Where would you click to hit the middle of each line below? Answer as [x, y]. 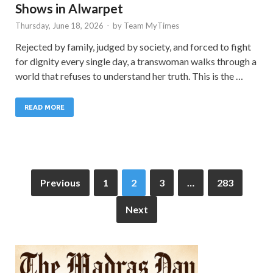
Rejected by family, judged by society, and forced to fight [133, 46]
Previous [60, 182]
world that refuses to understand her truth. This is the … [129, 76]
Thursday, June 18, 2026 [59, 25]
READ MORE [44, 107]
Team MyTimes [151, 25]
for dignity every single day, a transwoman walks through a [136, 61]
